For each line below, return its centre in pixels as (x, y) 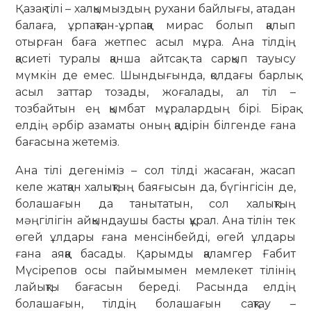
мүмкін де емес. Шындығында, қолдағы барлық (155, 75)
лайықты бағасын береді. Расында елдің (155, 287)
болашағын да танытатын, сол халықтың (155, 204)
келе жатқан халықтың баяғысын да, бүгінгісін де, (155, 187)
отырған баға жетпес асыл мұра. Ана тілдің (155, 42)
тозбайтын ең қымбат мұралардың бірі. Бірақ (155, 108)
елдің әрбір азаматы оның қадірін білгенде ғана (155, 125)
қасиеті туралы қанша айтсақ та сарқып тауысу (155, 58)
